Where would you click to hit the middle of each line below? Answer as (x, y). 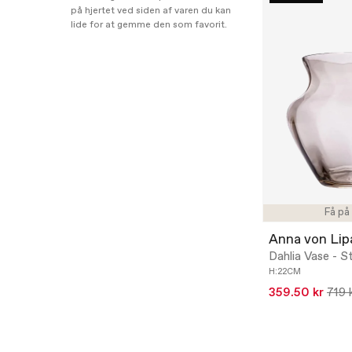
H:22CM (285, 272)
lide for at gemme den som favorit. (149, 25)
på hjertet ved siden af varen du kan (151, 11)
